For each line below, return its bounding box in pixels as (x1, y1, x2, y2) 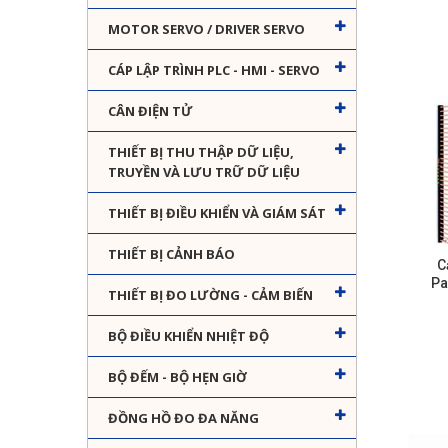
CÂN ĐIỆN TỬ (108, 102, 193, 121)
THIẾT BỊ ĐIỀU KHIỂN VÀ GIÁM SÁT (108, 204, 326, 223)
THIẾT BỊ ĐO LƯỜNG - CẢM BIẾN (108, 286, 313, 305)
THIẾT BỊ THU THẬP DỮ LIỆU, (108, 143, 294, 162)
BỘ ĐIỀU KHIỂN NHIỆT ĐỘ (108, 327, 269, 346)
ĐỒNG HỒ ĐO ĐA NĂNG (108, 409, 259, 428)
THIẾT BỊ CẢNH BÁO (108, 245, 235, 264)
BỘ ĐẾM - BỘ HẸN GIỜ (108, 368, 247, 387)
